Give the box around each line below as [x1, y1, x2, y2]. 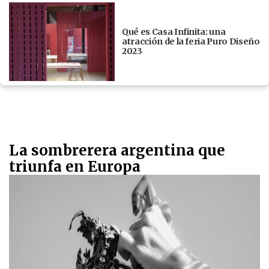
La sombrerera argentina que [9, 141, 225, 160]
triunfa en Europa [9, 157, 141, 177]
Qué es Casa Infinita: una [122, 26, 226, 38]
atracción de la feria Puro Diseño [122, 36, 260, 47]
